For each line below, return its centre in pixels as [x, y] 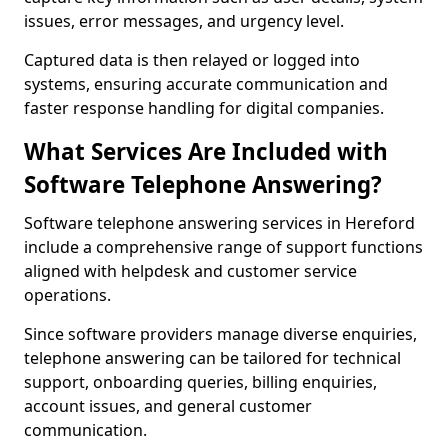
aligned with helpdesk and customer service [190, 271]
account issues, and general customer [168, 406]
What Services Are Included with [206, 151]
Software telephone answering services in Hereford [219, 223]
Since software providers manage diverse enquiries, [220, 334]
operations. [67, 295]
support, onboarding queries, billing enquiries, [200, 382]
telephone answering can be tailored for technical [212, 358]
